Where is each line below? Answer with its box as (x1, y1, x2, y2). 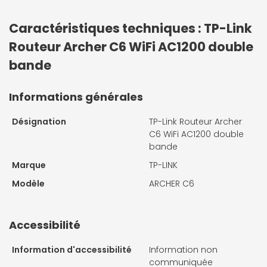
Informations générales (9, 89, 143, 104)
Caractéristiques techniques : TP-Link (9, 19, 252, 37)
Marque (12, 159, 46, 171)
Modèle (12, 177, 45, 190)
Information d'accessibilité (12, 243, 132, 256)
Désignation (12, 115, 66, 128)
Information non (149, 243, 218, 256)
